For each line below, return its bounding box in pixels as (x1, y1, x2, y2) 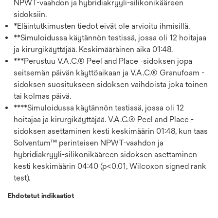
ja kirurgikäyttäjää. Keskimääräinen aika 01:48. (14, 44, 173, 54)
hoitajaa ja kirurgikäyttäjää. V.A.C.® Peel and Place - (14, 114, 194, 124)
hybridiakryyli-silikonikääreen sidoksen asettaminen (14, 149, 197, 159)
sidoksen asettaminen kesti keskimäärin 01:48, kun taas (14, 126, 208, 136)
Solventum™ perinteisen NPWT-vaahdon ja (14, 138, 163, 147)
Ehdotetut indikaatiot (8, 191, 74, 200)
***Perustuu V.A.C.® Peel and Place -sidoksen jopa (14, 56, 192, 66)
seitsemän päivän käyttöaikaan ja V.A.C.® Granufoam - (14, 68, 204, 77)
